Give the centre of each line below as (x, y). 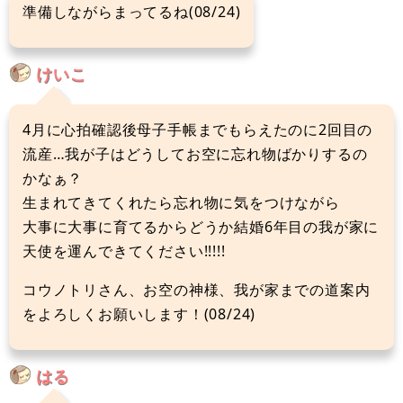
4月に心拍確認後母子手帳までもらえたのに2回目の (198, 129)
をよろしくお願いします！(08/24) (139, 313)
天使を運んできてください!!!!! (124, 251)
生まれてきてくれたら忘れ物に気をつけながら (181, 202)
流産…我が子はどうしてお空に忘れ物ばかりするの (195, 153)
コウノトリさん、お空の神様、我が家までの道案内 (197, 289)
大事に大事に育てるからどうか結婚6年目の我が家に (201, 226)
